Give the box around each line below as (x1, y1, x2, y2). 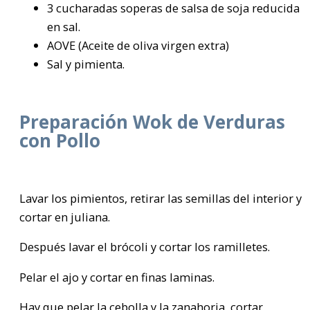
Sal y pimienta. (47, 56, 125, 73)
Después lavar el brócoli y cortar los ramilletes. (19, 239, 270, 255)
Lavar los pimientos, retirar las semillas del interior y (19, 190, 302, 206)
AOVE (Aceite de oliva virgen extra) (47, 37, 229, 54)
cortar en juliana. (19, 208, 110, 225)
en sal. (47, 19, 80, 35)
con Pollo (19, 127, 100, 153)
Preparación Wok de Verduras (19, 109, 285, 134)
